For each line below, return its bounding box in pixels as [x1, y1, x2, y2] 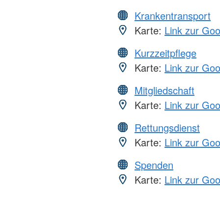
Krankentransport [135, 8, 211, 23]
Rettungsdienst [135, 120, 200, 135]
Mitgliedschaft [135, 83, 194, 98]
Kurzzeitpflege [135, 46, 196, 60]
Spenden [135, 158, 173, 172]
